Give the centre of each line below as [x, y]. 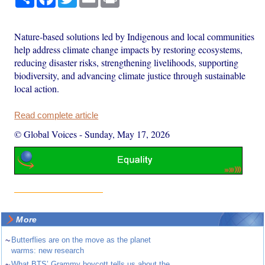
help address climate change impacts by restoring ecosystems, [129, 49]
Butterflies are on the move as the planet [81, 240]
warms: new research [48, 251]
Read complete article [56, 115]
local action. [37, 88]
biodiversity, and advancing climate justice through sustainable [130, 75]
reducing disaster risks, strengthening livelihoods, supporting [127, 62]
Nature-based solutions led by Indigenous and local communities [135, 36]
